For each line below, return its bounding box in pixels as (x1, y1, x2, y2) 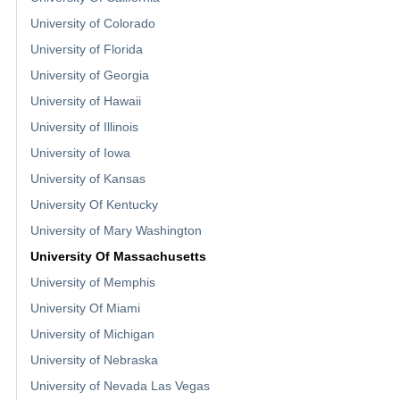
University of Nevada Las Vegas (30, 378, 210, 393)
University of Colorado (30, 15, 155, 30)
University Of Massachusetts (30, 248, 206, 263)
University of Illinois (30, 119, 138, 134)
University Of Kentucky (30, 196, 158, 212)
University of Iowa (30, 145, 130, 160)
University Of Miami (30, 300, 140, 315)
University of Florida (30, 41, 143, 56)
